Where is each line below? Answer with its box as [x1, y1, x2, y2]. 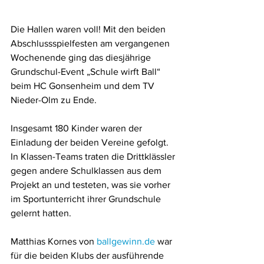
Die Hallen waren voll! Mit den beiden [11, 24, 168, 35]
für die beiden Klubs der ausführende [11, 250, 166, 261]
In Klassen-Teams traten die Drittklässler [11, 151, 177, 162]
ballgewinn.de [97, 236, 155, 247]
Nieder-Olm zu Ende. [11, 95, 99, 105]
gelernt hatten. [11, 208, 74, 219]
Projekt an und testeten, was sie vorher [11, 180, 173, 190]
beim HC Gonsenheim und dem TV [11, 81, 157, 91]
